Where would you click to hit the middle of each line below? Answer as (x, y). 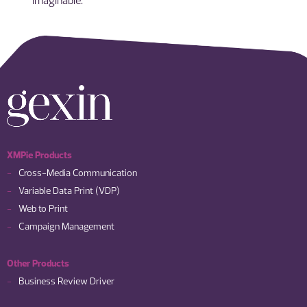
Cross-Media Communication (78, 173)
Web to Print (43, 209)
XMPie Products (39, 155)
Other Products (38, 263)
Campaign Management (66, 226)
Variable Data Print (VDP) (69, 191)
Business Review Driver (66, 281)
